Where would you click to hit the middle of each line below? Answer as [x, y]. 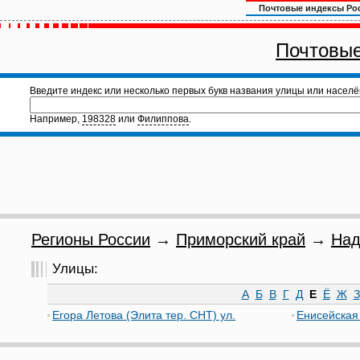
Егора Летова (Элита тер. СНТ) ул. [144, 315]
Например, [56, 119]
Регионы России [91, 239]
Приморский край [241, 239]
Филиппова [163, 119]
